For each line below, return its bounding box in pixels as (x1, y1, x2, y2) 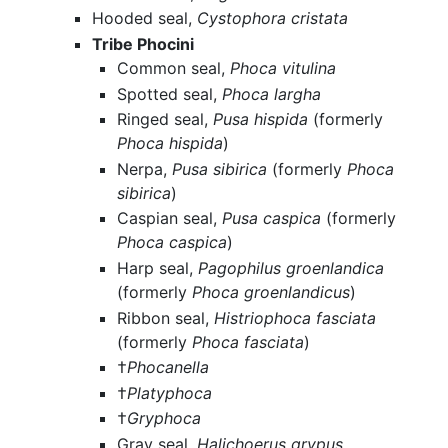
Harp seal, (117, 257, 199, 278)
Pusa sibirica (172, 158, 268, 179)
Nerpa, (117, 158, 173, 179)
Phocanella (127, 357, 210, 378)
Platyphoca (127, 382, 213, 403)
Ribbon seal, (117, 307, 215, 328)
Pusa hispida (213, 109, 309, 130)
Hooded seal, (91, 8, 197, 29)
